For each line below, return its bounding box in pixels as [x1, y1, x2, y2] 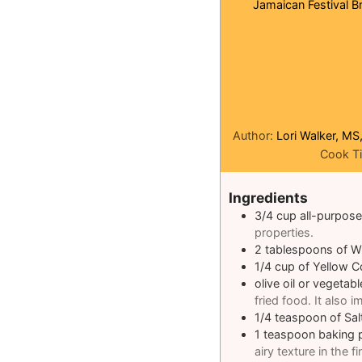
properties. [255, 225, 314, 239]
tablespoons [265, 242, 333, 256]
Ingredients [229, 188, 308, 206]
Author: [233, 128, 277, 142]
